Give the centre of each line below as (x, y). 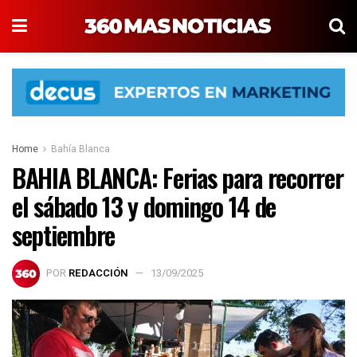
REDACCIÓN (98, 273)
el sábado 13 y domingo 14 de (144, 206)
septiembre (64, 235)
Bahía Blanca (80, 149)
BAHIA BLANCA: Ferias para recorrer (178, 178)
